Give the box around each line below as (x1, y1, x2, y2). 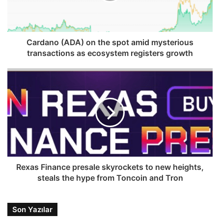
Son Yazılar (12, 204, 53, 214)
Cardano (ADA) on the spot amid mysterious (27, 37, 193, 47)
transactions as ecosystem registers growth (27, 48, 193, 58)
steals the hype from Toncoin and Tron (37, 172, 183, 183)
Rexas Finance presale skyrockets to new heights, (16, 162, 204, 172)
